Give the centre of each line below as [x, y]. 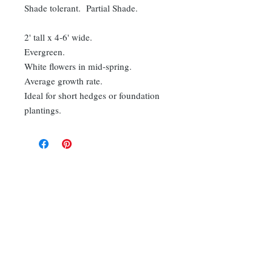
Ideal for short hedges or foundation [92, 95]
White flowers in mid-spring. [78, 66]
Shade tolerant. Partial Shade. [81, 8]
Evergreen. [45, 52]
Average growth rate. [63, 81]
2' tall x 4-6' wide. [58, 37]
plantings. [43, 110]
